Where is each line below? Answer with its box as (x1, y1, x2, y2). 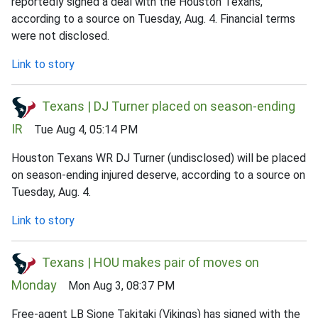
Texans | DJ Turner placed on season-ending (42, 98, 295, 114)
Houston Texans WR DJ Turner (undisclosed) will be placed (11, 150, 306, 165)
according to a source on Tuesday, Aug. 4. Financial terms (11, 11, 295, 26)
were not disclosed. (11, 28, 109, 43)
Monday (11, 277, 57, 292)
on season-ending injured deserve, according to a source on (11, 168, 305, 182)
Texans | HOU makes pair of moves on (42, 254, 259, 270)
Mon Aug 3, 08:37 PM (57, 278, 175, 292)
